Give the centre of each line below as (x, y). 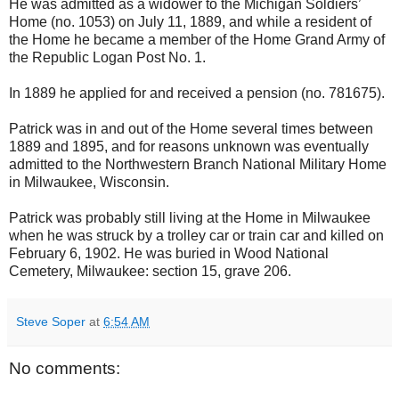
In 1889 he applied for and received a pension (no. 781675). (197, 93)
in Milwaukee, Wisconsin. (89, 182)
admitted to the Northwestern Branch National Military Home (198, 164)
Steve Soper (51, 321)
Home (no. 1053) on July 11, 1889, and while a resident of (190, 21)
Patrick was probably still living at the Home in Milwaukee (190, 217)
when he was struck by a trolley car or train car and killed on (196, 235)
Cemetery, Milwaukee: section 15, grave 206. (150, 271)
